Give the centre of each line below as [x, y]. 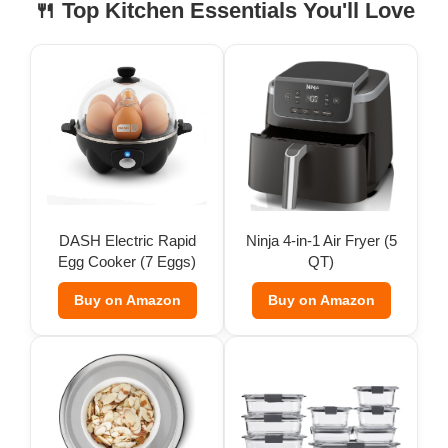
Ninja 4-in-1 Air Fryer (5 [321, 240]
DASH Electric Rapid [127, 240]
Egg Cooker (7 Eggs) [127, 261]
